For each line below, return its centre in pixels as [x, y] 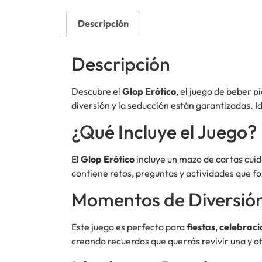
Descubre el [97, 91]
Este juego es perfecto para [129, 227]
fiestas [201, 227]
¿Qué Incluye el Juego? [164, 131]
